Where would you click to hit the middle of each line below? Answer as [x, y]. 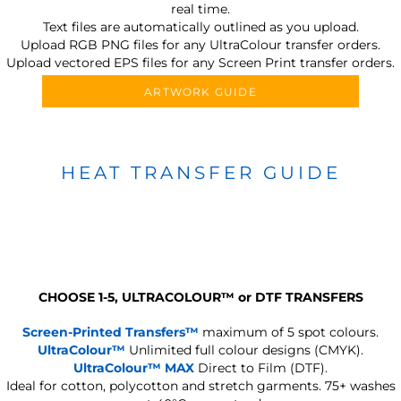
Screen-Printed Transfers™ [111, 333]
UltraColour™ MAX [134, 368]
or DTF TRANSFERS [299, 298]
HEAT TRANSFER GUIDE [200, 172]
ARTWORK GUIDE [200, 91]
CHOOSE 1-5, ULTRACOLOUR [129, 298]
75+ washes [360, 386]
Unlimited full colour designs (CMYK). [244, 350]
